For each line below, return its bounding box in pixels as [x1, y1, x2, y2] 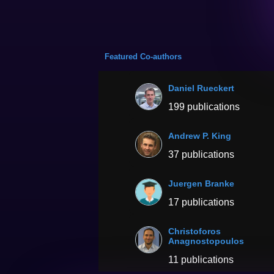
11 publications [168, 254, 234, 265]
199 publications [168, 102, 240, 113]
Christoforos [168, 226, 221, 237]
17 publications [168, 197, 235, 208]
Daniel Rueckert [168, 83, 235, 94]
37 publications [168, 149, 235, 160]
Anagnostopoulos [168, 236, 245, 246]
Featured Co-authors [105, 52, 182, 62]
